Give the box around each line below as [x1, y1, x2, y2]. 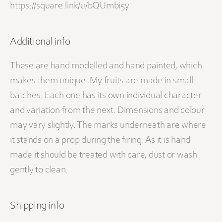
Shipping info [10, 201, 64, 212]
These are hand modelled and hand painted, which [10, 61, 202, 71]
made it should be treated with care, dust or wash [10, 150, 197, 161]
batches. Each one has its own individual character [10, 91, 202, 101]
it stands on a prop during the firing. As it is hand [10, 135, 190, 146]
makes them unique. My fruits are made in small [10, 76, 193, 86]
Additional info [10, 37, 70, 48]
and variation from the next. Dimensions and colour [10, 106, 205, 116]
